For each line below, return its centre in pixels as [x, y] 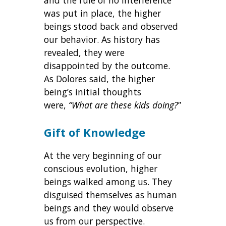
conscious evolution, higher [101, 169]
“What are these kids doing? [124, 105]
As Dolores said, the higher [100, 79]
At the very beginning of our [103, 156]
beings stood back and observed [111, 26]
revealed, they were [84, 53]
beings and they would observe [109, 208]
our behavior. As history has [102, 40]
